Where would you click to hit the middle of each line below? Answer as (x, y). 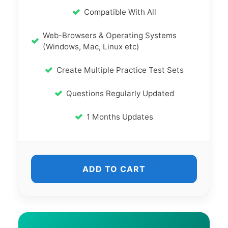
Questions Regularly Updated (120, 93)
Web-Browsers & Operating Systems (110, 35)
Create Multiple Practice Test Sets (120, 70)
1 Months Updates (120, 117)
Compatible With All (120, 12)
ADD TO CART (114, 169)
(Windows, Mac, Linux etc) (91, 47)
